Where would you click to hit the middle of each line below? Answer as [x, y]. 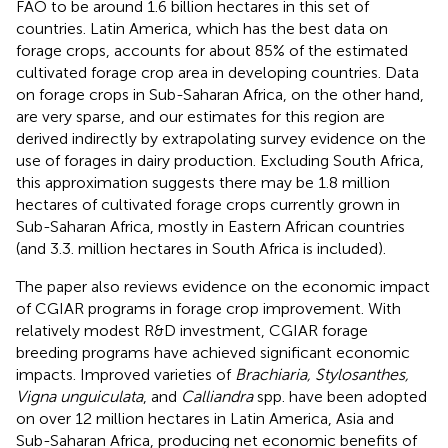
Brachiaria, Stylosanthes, [322, 374]
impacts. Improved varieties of [125, 374]
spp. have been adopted [340, 396]
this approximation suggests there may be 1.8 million [203, 182]
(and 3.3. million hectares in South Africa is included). [201, 248]
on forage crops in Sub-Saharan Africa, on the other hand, [220, 94]
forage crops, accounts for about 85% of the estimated [212, 50]
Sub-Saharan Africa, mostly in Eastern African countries [210, 226]
